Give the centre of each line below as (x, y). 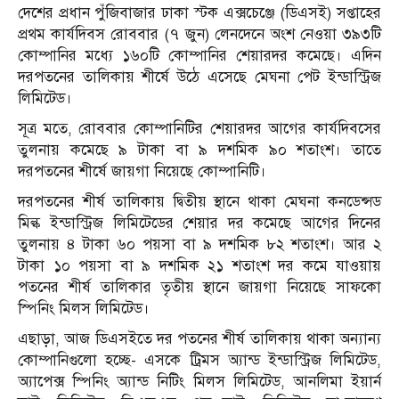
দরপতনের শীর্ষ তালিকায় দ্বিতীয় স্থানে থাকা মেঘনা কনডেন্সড (199, 202)
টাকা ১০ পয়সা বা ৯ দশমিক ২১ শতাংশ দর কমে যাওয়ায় (199, 266)
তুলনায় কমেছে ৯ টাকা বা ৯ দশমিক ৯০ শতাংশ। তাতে (199, 151)
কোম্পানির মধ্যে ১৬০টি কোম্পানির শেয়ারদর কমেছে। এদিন (199, 56)
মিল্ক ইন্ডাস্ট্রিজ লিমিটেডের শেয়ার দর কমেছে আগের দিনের (199, 224)
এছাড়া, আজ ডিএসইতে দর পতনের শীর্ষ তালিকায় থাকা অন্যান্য (199, 339)
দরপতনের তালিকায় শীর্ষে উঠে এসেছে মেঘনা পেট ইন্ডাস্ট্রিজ (199, 77)
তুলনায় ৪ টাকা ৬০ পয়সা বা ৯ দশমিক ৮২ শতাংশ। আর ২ (199, 245)
